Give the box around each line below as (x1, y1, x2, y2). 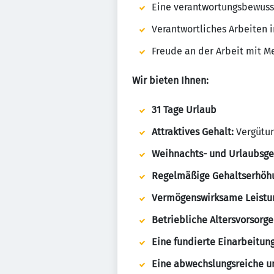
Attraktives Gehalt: (152, 126, 234, 138)
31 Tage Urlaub (152, 104, 217, 116)
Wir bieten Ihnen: (132, 75, 209, 86)
